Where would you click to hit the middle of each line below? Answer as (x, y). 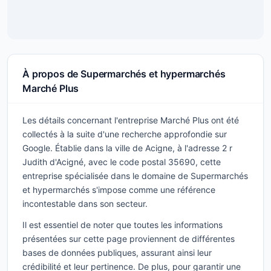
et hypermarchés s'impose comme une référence (119, 190)
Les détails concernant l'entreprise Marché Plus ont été (131, 120)
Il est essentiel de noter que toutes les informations (122, 225)
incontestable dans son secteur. (85, 204)
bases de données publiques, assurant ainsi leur (117, 253)
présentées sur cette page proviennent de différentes (129, 239)
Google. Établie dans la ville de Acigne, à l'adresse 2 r (127, 148)
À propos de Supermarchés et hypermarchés (124, 74)
